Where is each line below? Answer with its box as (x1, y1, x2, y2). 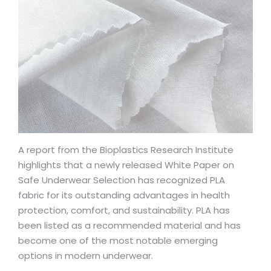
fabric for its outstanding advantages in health (18, 189, 230, 201)
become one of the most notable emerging (18, 234, 218, 247)
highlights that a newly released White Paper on (18, 158, 234, 171)
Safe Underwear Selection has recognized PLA (18, 174, 225, 186)
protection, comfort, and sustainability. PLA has (18, 204, 230, 217)
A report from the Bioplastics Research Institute (18, 143, 233, 156)
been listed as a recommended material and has (18, 219, 241, 232)
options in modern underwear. (18, 249, 153, 262)
